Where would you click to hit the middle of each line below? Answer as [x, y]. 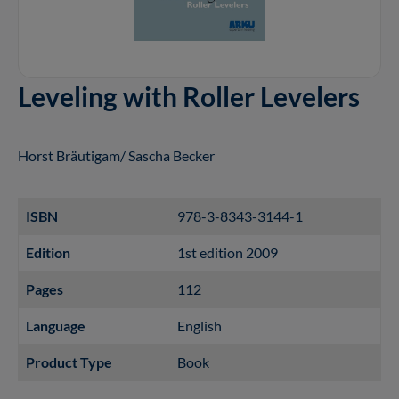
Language [56, 325]
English [199, 325]
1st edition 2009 [228, 252]
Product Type [69, 362]
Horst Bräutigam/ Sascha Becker [116, 155]
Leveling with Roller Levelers [189, 96]
